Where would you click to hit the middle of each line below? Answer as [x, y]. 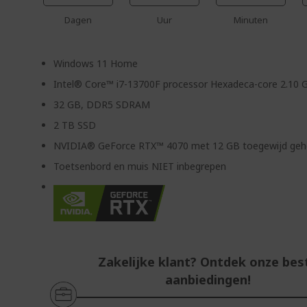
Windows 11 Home [96, 63]
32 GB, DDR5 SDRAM [102, 105]
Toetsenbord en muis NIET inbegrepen [140, 166]
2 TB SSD [75, 125]
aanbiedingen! [208, 280]
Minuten [251, 20]
